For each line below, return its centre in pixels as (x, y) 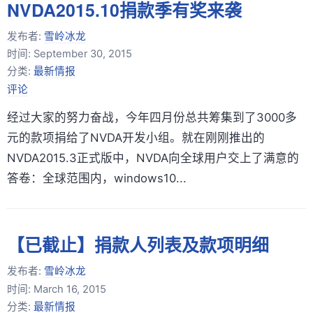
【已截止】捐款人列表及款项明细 (138, 245)
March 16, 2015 (70, 289)
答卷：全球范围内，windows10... (97, 179)
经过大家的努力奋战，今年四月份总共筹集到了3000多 (152, 118)
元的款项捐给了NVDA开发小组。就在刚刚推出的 (136, 138)
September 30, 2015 (83, 54)
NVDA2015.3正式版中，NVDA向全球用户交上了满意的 (153, 158)
